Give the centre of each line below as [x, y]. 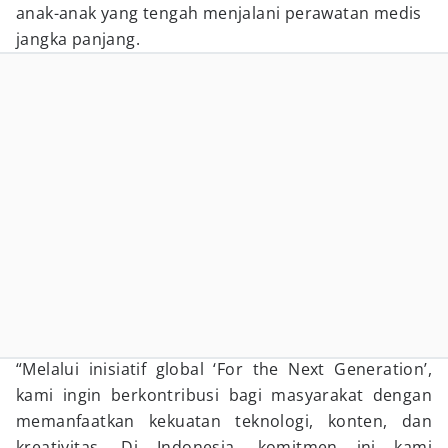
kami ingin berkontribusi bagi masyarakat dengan [224, 395]
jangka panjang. [78, 39]
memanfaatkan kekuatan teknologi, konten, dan [224, 421]
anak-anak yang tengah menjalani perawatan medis [219, 13]
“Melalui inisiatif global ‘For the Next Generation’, [224, 369]
